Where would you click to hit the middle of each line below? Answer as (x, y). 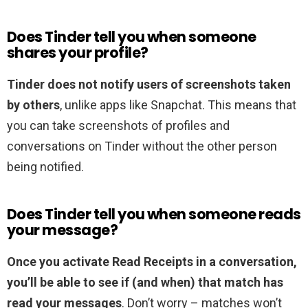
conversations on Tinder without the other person (142, 146)
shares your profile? (78, 53)
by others (33, 105)
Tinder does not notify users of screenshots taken (149, 85)
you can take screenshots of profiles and (118, 126)
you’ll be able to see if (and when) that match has (145, 283)
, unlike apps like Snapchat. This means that (178, 105)
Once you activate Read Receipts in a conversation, (152, 262)
